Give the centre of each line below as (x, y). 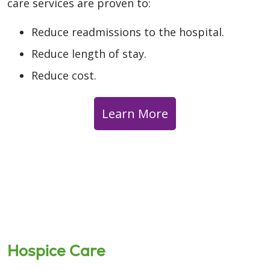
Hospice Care (56, 250)
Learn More (135, 114)
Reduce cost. (64, 75)
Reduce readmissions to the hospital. (128, 32)
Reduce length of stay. (89, 53)
